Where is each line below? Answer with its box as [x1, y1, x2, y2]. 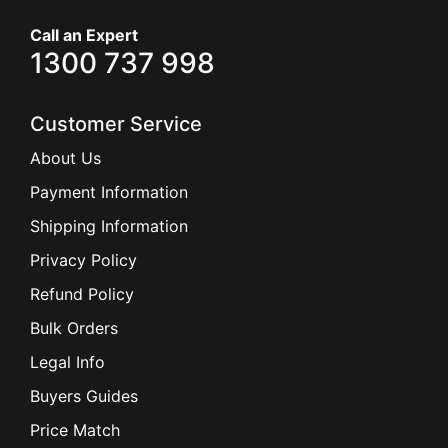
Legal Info [30, 351, 105, 372]
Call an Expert [30, 24, 138, 45]
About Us [30, 147, 101, 168]
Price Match [30, 419, 120, 440]
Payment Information [30, 181, 188, 202]
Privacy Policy [30, 249, 137, 270]
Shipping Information [30, 215, 188, 236]
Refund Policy [30, 283, 134, 304]
